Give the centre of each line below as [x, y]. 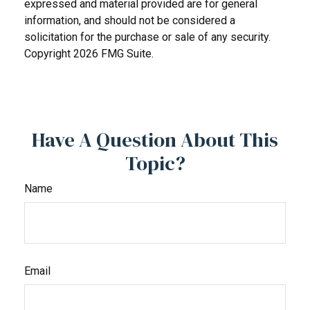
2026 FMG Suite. [113, 54]
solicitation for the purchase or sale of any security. [147, 37]
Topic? [155, 163]
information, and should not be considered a [130, 20]
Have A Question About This [155, 140]
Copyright [49, 54]
